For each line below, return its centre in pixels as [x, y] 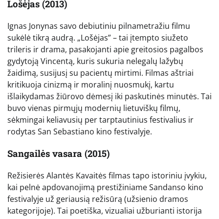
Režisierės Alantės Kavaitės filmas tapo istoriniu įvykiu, [107, 175]
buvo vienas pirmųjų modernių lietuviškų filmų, [94, 108]
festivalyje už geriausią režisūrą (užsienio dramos [98, 199]
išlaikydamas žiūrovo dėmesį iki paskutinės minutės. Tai [109, 97]
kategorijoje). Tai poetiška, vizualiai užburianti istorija [105, 210]
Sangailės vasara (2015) [59, 153]
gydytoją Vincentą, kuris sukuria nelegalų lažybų [95, 61]
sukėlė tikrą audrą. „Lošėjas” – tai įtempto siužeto [98, 38]
